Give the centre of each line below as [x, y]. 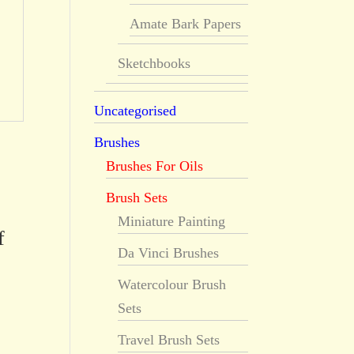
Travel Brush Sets [169, 340]
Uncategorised [136, 111]
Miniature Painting [172, 221]
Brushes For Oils [155, 166]
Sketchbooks [154, 63]
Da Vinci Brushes [169, 253]
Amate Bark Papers [186, 24]
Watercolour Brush [172, 284]
